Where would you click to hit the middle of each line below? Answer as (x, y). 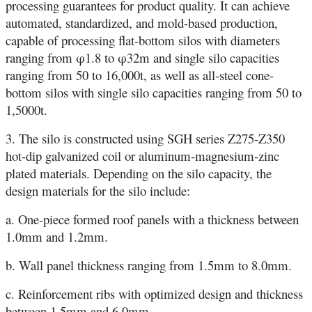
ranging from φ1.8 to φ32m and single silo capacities (142, 58)
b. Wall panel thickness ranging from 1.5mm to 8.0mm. (149, 265)
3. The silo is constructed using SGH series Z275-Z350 (145, 139)
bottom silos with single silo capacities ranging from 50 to (154, 93)
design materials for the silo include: (98, 191)
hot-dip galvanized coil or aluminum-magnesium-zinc (142, 156)
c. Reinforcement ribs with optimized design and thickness (154, 294)
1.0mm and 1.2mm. (57, 237)
